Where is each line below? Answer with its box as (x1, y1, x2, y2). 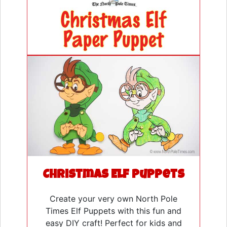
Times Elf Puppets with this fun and (46, 206, 181, 216)
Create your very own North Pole (50, 194, 177, 204)
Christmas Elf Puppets (43, 169, 184, 182)
